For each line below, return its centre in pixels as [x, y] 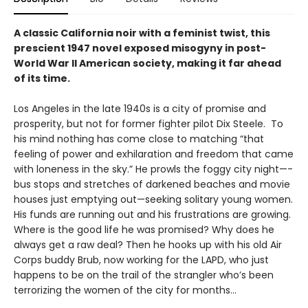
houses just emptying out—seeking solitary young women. [153, 199]
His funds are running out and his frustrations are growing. [152, 214]
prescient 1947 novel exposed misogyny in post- [140, 48]
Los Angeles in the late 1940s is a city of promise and [140, 108]
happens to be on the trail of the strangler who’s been [144, 275]
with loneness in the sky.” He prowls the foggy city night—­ [153, 169]
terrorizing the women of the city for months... [125, 290]
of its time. [42, 78]
